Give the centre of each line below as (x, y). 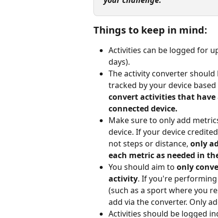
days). (119, 62)
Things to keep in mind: (150, 30)
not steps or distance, (149, 144)
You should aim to (143, 167)
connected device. (143, 109)
